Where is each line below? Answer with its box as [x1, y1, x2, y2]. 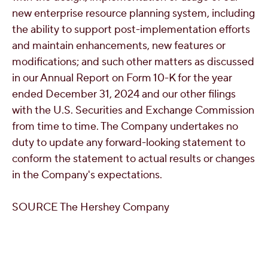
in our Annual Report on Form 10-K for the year [12, 71, 232, 85]
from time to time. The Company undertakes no [12, 120, 238, 133]
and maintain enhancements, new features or [12, 39, 226, 53]
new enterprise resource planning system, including [12, 7, 255, 20]
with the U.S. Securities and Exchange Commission [12, 103, 254, 117]
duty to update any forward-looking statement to [12, 136, 245, 150]
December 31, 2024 [45, 87, 139, 101]
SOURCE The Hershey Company [12, 200, 169, 214]
